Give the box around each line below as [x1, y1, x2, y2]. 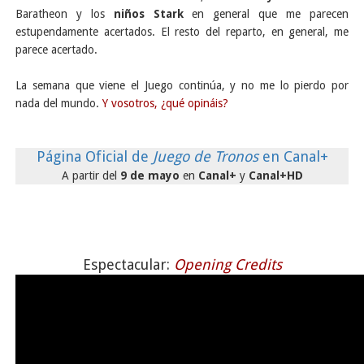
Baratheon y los [15, 6, 114, 20]
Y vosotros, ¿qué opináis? [102, 96, 228, 110]
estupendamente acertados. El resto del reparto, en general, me [15, 24, 349, 38]
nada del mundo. [15, 96, 102, 110]
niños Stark [113, 6, 193, 20]
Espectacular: [82, 255, 174, 273]
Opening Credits [173, 255, 282, 273]
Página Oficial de [36, 147, 153, 165]
